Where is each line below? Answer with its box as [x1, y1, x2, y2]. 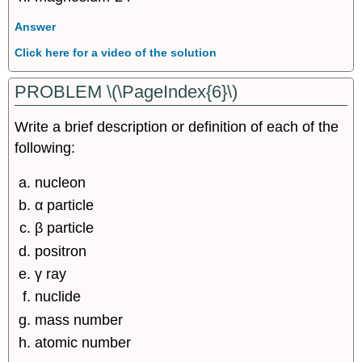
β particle [35, 220, 95, 237]
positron [35, 242, 87, 259]
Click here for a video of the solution [15, 45, 217, 59]
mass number [35, 311, 124, 328]
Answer [15, 20, 57, 34]
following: [15, 139, 76, 156]
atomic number [35, 335, 132, 351]
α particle [35, 196, 95, 213]
